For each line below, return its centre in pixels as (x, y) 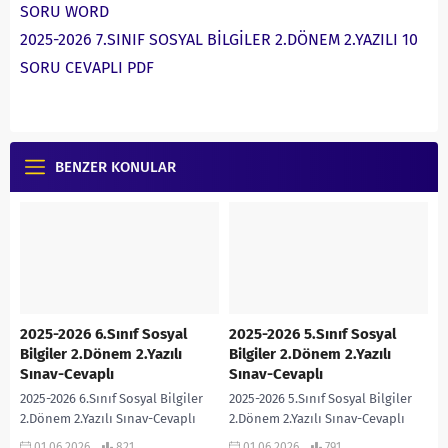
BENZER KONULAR (115, 167)
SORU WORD (64, 12)
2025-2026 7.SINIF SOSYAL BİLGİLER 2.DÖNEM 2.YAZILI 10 (219, 40)
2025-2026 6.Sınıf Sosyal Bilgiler (111, 399)
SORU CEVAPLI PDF (87, 68)
